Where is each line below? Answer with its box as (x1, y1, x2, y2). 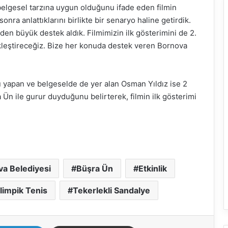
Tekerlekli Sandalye (73, 185, 150, 196)
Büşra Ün (76, 163, 113, 174)
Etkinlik (138, 163, 167, 174)
